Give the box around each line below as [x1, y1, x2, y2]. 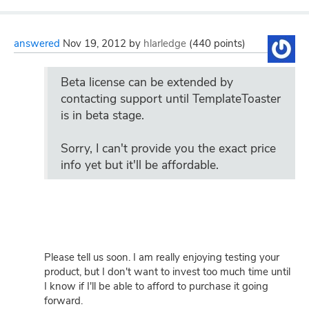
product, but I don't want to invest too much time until [44, 265, 290, 279]
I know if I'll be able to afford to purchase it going [44, 279, 268, 293]
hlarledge [143, 37, 186, 50]
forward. [44, 294, 83, 308]
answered [14, 37, 60, 50]
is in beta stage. [61, 106, 144, 123]
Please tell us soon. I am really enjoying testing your [44, 250, 279, 264]
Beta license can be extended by [61, 73, 233, 90]
